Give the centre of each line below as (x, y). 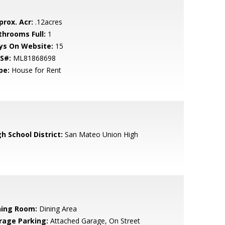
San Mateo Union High (100, 134)
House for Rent (35, 70)
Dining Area (57, 209)
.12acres (47, 22)
